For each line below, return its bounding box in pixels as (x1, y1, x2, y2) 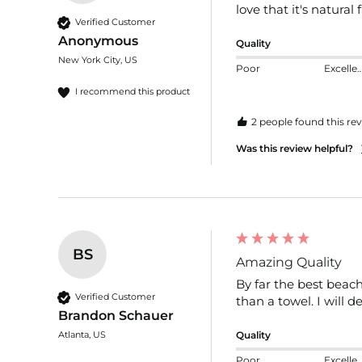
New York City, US (58, 53, 137, 65)
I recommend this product (75, 86, 190, 98)
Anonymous (58, 32, 138, 48)
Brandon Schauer (58, 307, 174, 323)
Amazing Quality (236, 254, 342, 270)
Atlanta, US (58, 328, 106, 340)
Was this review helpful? (236, 141, 353, 154)
